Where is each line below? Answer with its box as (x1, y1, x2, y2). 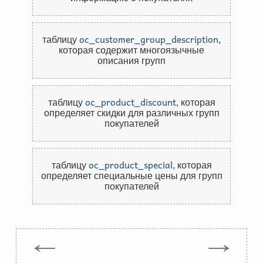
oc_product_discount (85, 95, 176, 109)
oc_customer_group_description (79, 32, 218, 46)
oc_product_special (88, 157, 173, 172)
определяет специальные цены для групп (41, 171, 222, 181)
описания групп (97, 56, 166, 66)
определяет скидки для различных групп (43, 108, 220, 118)
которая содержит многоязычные (59, 45, 204, 55)
